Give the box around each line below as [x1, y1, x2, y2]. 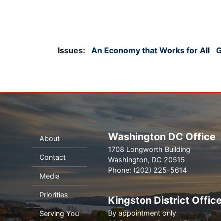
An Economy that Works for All [91, 45, 210, 55]
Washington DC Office [108, 131, 216, 143]
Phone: [108, 166, 133, 175]
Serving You [39, 209, 79, 218]
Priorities [39, 190, 68, 199]
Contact [39, 153, 66, 162]
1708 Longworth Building [108, 145, 190, 154]
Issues [58, 45, 83, 55]
